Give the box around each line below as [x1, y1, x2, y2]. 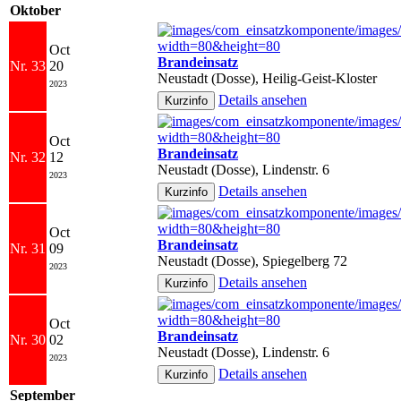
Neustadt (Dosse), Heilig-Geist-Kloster [158, 70, 377, 86]
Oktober [10, 2, 61, 18]
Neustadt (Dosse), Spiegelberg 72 [158, 252, 347, 269]
